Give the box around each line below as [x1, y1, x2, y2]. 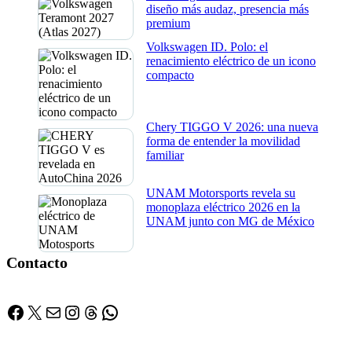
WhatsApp [100, 301, 181, 322]
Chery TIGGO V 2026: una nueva [146, 119, 318, 134]
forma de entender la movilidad [146, 134, 300, 148]
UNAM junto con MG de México [146, 214, 314, 228]
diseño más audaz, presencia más [146, 2, 309, 16]
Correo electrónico [43, 301, 129, 322]
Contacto [6, 254, 68, 272]
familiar [146, 148, 184, 162]
